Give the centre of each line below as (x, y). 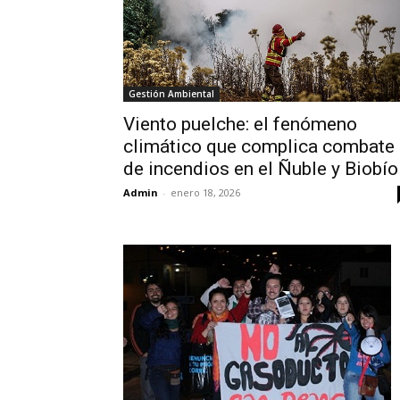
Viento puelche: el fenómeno (240, 124)
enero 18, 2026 (205, 192)
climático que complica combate (259, 146)
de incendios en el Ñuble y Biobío (261, 168)
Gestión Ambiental (171, 93)
